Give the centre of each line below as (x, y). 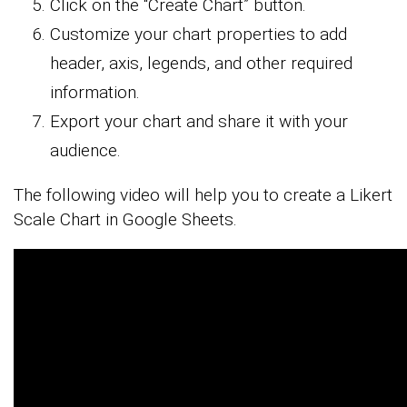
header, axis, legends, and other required (201, 63)
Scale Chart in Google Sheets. (125, 219)
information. (95, 92)
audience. (85, 150)
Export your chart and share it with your (199, 121)
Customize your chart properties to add (199, 34)
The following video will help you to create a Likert (203, 194)
